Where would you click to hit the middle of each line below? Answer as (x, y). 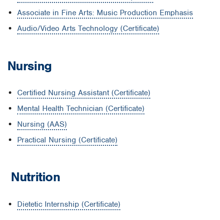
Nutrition (34, 177)
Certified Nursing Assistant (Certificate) (84, 93)
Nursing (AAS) (42, 124)
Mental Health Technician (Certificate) (81, 108)
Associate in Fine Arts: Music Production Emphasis (105, 13)
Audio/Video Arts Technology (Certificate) (88, 29)
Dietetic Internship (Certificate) (69, 204)
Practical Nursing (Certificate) (67, 140)
